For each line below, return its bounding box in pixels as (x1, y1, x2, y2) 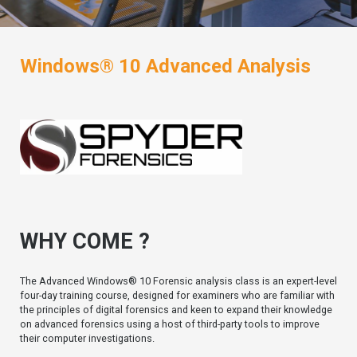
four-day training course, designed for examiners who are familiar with (20, 288, 335, 301)
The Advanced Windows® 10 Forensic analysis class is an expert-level (20, 274, 337, 287)
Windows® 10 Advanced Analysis (20, 54, 311, 77)
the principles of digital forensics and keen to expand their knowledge (20, 303, 332, 316)
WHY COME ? (20, 228, 150, 254)
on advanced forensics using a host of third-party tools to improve (20, 317, 320, 330)
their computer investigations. (20, 331, 155, 344)
